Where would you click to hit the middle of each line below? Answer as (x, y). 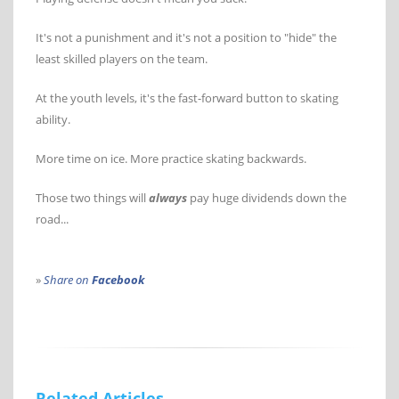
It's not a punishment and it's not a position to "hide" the (186, 37)
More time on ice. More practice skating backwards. (171, 158)
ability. (53, 119)
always (168, 197)
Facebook (118, 279)
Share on (68, 279)
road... (52, 219)
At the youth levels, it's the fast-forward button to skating (187, 98)
